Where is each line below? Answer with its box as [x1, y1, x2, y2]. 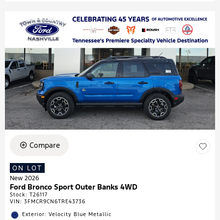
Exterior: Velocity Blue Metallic [22, 211, 111, 218]
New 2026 [10, 174, 39, 182]
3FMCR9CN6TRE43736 [24, 198, 85, 205]
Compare [29, 140, 60, 150]
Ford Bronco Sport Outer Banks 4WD [10, 182, 137, 192]
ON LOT [12, 163, 42, 172]
